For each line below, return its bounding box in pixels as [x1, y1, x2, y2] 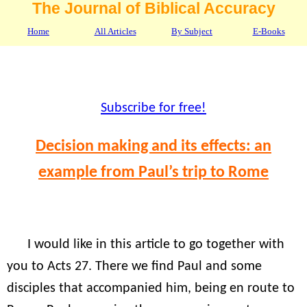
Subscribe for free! [101, 101, 206, 116]
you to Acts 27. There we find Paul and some [7, 259, 262, 273]
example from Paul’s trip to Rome [38, 164, 269, 181]
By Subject [171, 27, 212, 36]
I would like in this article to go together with [27, 237, 284, 251]
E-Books [252, 27, 285, 36]
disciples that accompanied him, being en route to [7, 281, 295, 295]
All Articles [94, 27, 136, 36]
